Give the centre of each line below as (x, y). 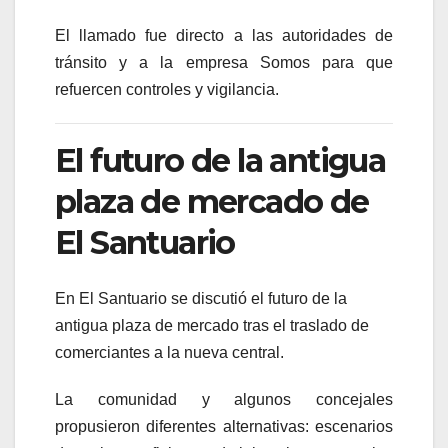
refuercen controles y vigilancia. (167, 89)
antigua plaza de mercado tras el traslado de (212, 326)
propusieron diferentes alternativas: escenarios (224, 427)
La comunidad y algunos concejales (224, 400)
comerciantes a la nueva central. (169, 353)
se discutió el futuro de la (257, 299)
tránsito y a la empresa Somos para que (224, 62)
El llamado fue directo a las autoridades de (224, 35)
